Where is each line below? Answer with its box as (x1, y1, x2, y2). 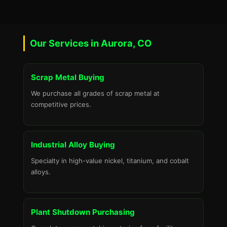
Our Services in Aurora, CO (30, 37, 152, 49)
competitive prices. (31, 100, 91, 108)
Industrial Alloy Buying (31, 140, 115, 149)
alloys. (31, 168, 51, 176)
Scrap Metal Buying (31, 72, 104, 82)
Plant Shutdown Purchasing (31, 207, 135, 217)
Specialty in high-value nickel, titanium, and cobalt (31, 157, 189, 165)
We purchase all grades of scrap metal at (31, 89, 160, 97)
